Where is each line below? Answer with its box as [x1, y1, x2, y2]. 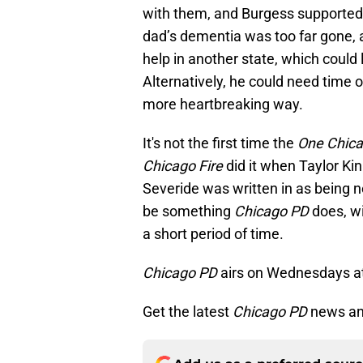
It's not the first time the [143, 134, 297, 152]
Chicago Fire [143, 156, 223, 174]
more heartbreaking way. [143, 95, 303, 113]
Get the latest [143, 302, 233, 320]
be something [143, 202, 234, 220]
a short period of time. [143, 224, 284, 242]
